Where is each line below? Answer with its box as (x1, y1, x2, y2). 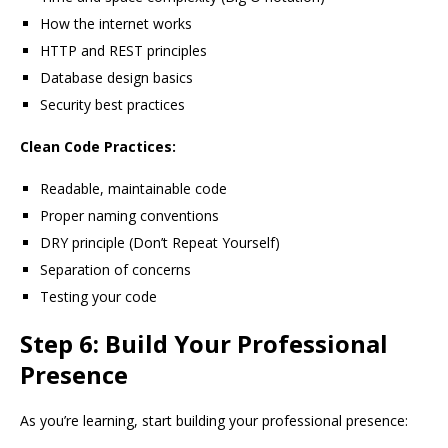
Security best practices (40, 95, 185, 115)
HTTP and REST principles (40, 41, 207, 61)
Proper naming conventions (40, 206, 219, 226)
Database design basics (40, 68, 193, 88)
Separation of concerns (40, 260, 191, 280)
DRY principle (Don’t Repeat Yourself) (40, 233, 280, 253)
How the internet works (40, 14, 192, 34)
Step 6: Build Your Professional (20, 327, 388, 361)
